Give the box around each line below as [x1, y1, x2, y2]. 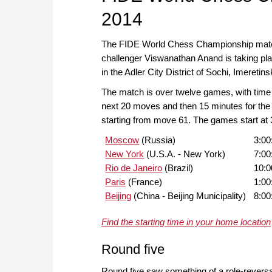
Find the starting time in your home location [101, 217, 271, 228]
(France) [126, 177, 163, 188]
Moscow [105, 135, 140, 146]
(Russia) [139, 135, 176, 146]
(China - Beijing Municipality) [131, 191, 246, 202]
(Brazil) [162, 163, 194, 174]
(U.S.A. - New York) [144, 149, 226, 160]
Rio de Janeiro [105, 163, 163, 174]
